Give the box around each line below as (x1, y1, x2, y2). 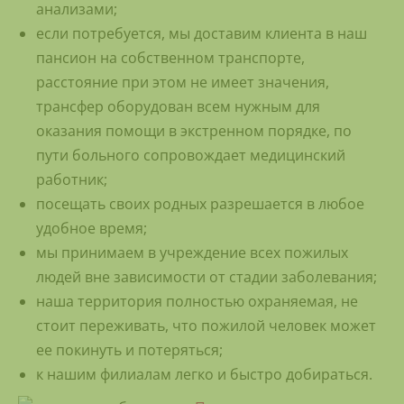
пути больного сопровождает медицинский (36, 145, 345, 166)
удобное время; (36, 218, 147, 239)
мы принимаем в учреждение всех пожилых (36, 243, 348, 263)
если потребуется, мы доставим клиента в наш (36, 23, 367, 44)
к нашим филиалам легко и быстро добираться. (36, 364, 372, 385)
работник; (36, 170, 107, 190)
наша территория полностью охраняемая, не (36, 291, 358, 312)
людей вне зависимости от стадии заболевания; (36, 267, 377, 288)
